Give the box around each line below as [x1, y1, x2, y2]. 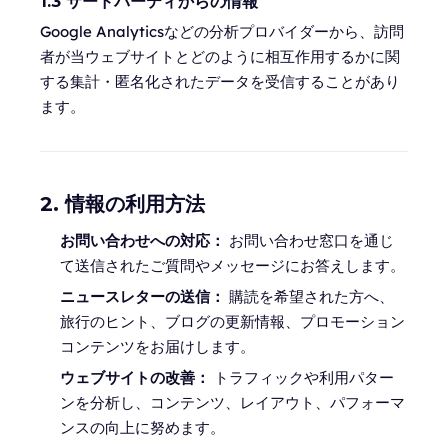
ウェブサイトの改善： [60, 368, 210, 387]
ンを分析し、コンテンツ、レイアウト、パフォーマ [60, 393, 405, 412]
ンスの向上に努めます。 [60, 418, 225, 437]
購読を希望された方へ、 [225, 287, 394, 306]
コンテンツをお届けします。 [60, 337, 255, 356]
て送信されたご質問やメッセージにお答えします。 [60, 256, 405, 275]
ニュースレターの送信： [60, 287, 225, 306]
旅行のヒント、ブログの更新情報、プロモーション [60, 312, 405, 331]
